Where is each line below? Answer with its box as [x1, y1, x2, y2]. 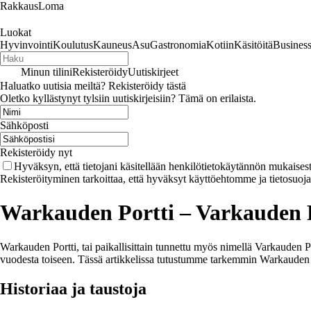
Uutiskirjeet [128, 66, 178, 78]
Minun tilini [21, 66, 72, 78]
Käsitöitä [234, 39, 273, 51]
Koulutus [53, 39, 93, 51]
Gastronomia [150, 39, 206, 51]
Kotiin [206, 39, 234, 51]
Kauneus [93, 39, 132, 51]
